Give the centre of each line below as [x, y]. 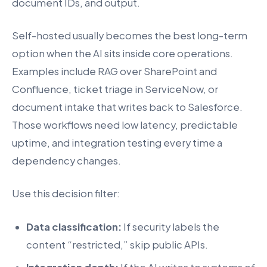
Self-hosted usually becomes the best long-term [130, 36]
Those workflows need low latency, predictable [125, 125]
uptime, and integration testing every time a [117, 143]
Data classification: [74, 226]
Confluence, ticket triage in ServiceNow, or [115, 89]
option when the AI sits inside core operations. [122, 54]
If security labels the [170, 226]
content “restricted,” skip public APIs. [117, 244]
